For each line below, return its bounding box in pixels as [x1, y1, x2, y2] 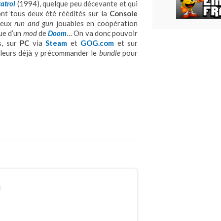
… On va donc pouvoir [67, 29, 138, 37]
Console [110, 9, 138, 18]
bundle [99, 48, 120, 57]
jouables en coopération [53, 19, 138, 28]
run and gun [14, 19, 54, 28]
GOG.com [80, 38, 114, 47]
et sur [114, 38, 138, 47]
